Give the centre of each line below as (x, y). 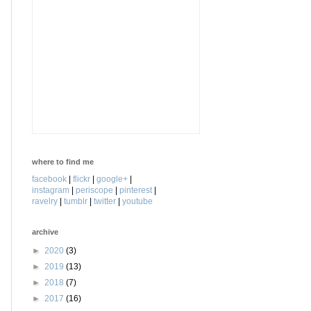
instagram (51, 190)
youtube (137, 201)
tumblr (76, 201)
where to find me (63, 161)
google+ (112, 179)
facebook (49, 179)
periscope (94, 190)
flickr (82, 179)
